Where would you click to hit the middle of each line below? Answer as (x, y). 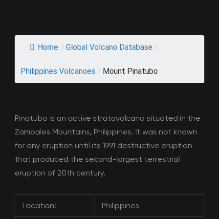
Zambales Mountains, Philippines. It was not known (106, 132)
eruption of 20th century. (60, 173)
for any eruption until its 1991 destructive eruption (103, 145)
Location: (39, 206)
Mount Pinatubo (130, 71)
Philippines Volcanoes (58, 71)
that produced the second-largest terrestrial (97, 159)
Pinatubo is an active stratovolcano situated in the (108, 118)
